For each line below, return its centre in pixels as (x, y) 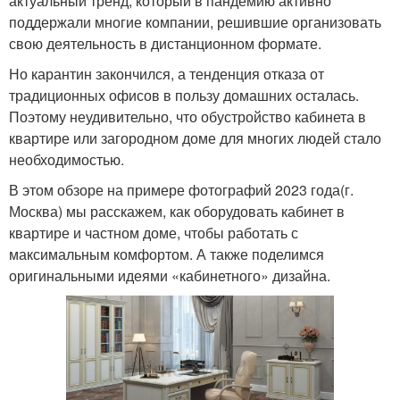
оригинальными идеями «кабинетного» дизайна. (170, 275)
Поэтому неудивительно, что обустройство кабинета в (187, 116)
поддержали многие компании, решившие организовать (195, 21)
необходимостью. (67, 159)
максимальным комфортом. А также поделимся (167, 254)
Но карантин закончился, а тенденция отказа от (167, 73)
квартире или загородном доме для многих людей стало (195, 137)
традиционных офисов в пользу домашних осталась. (184, 95)
